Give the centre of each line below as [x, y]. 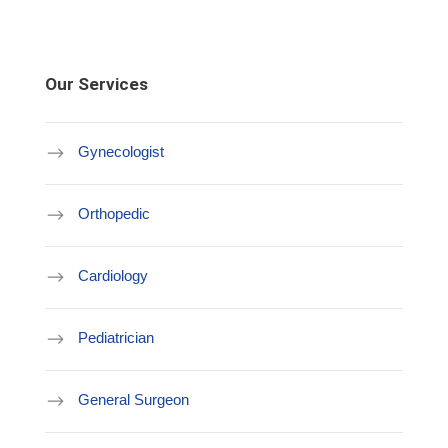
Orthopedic [114, 214]
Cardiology [113, 276]
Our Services [96, 83]
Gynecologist [121, 152]
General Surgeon [133, 400]
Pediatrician [116, 338]
